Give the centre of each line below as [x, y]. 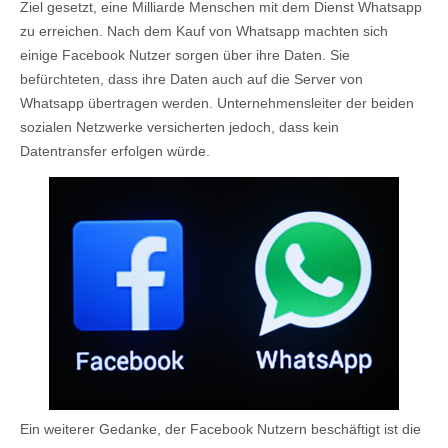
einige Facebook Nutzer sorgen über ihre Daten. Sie [185, 55]
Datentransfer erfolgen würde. [115, 151]
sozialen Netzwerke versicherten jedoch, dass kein [179, 127]
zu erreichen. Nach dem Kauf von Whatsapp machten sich [204, 31]
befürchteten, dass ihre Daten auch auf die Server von [191, 79]
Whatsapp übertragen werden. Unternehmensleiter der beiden [217, 103]
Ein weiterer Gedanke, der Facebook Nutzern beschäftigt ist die [220, 429]
